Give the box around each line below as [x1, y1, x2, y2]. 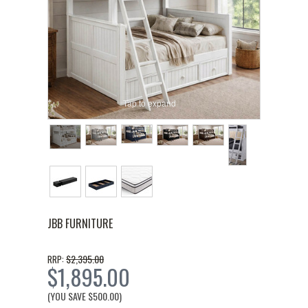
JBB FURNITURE [47, 215, 113, 232]
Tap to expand [122, 96, 176, 109]
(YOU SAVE [47, 289, 88, 304]
